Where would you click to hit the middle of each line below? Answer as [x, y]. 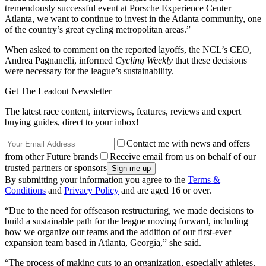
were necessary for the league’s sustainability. [89, 71]
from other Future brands [51, 156]
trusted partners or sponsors [56, 167]
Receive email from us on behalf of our [183, 156]
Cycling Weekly [144, 60]
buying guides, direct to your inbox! [72, 122]
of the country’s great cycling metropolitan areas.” [98, 29]
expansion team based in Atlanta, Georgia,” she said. [103, 242]
